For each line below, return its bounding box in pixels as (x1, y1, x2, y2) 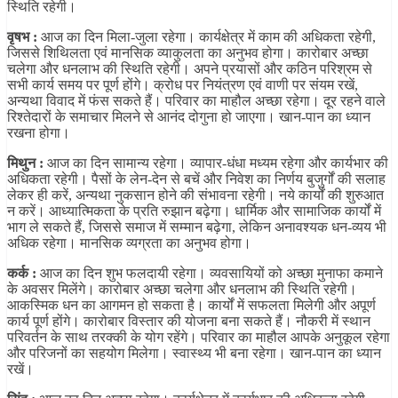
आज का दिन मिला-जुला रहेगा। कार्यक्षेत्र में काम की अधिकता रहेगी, (37, 29, 376, 45)
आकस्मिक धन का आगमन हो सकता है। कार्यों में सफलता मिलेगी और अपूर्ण (7, 298, 376, 314)
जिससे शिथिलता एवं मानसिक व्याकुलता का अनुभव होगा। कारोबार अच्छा (7, 45, 369, 61)
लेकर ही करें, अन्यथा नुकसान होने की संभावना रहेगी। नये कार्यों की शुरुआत (7, 187, 384, 203)
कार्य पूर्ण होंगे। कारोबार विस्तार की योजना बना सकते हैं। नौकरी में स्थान (7, 314, 370, 330)
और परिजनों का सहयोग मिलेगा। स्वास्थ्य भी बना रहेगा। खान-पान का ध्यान (7, 346, 381, 362)
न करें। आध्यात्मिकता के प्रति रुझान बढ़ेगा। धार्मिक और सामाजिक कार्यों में (7, 203, 381, 219)
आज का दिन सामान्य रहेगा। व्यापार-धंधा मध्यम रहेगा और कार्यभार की (47, 155, 388, 171)
